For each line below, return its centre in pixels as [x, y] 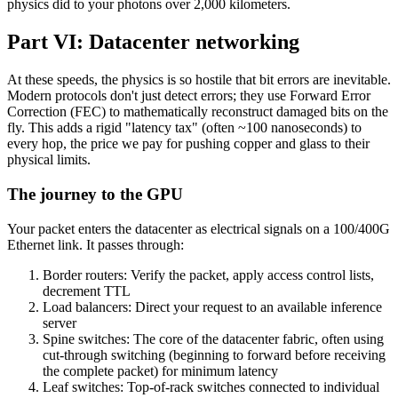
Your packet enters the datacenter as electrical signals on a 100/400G [199, 228]
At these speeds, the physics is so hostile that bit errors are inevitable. [199, 80]
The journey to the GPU [95, 194]
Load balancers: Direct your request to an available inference [212, 306]
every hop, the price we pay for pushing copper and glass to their [188, 144]
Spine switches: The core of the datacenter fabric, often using [213, 338]
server [60, 322]
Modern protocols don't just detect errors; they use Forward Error [189, 96]
